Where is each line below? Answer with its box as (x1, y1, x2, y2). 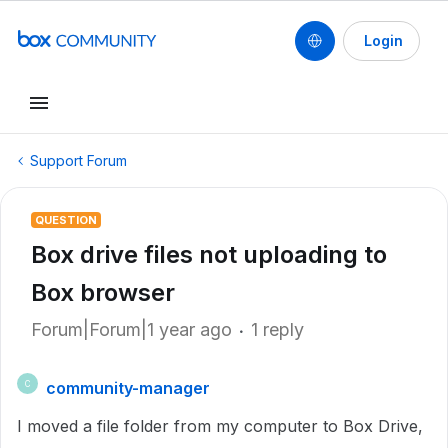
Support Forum (30, 152, 127, 169)
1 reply (251, 319, 304, 340)
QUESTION (35, 213, 97, 227)
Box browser (31, 278, 175, 307)
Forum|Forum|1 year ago (31, 319, 232, 340)
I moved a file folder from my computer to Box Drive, (17, 416, 423, 436)
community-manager (46, 378, 210, 398)
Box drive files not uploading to (31, 240, 387, 269)
